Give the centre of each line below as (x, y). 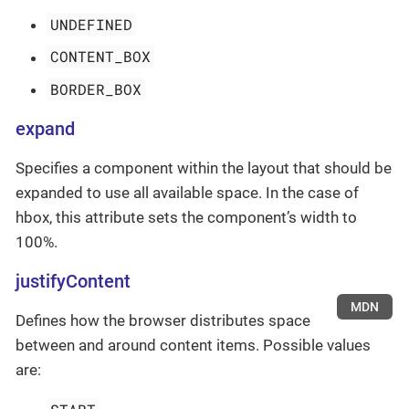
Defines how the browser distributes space (163, 320)
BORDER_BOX (96, 89)
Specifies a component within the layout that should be (204, 168)
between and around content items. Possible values (193, 345)
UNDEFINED (92, 24)
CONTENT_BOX (101, 57)
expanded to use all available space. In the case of (187, 193)
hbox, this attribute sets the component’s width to (186, 217)
